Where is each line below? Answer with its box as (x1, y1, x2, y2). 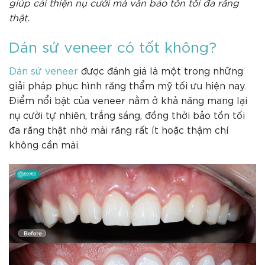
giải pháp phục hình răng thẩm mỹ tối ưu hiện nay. (9, 79, 246, 92)
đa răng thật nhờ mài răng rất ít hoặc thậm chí (9, 123, 229, 136)
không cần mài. (9, 138, 80, 151)
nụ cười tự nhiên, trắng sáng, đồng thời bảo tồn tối (9, 108, 245, 121)
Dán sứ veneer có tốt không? (9, 35, 216, 56)
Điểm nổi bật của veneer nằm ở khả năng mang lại (9, 93, 247, 106)
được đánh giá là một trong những (78, 64, 243, 77)
